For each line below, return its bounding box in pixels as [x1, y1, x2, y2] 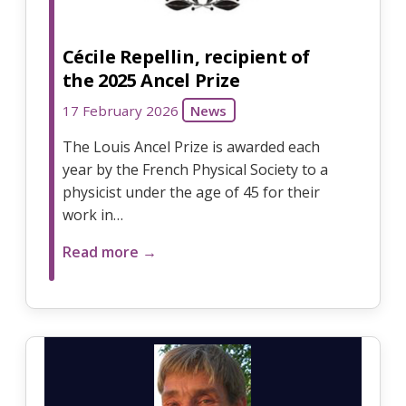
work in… [62, 204, 123, 225]
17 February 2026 [62, 101, 179, 120]
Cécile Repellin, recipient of [62, 43, 311, 69]
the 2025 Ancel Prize [62, 67, 240, 92]
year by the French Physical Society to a [62, 159, 328, 179]
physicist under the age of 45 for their [62, 181, 320, 202]
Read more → [62, 241, 157, 262]
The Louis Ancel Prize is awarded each [62, 136, 320, 157]
